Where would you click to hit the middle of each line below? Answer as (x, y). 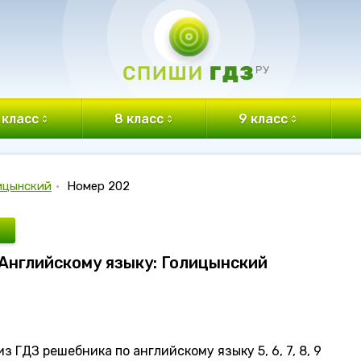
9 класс (263, 118)
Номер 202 (98, 186)
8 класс (139, 118)
